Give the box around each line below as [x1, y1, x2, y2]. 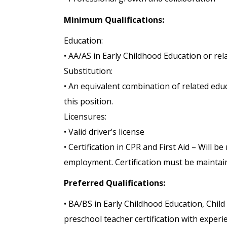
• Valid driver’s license [64, 126, 144, 137]
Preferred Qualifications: [64, 177, 165, 188]
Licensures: [64, 110, 106, 122]
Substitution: [64, 65, 112, 77]
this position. [64, 95, 113, 107]
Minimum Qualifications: [64, 14, 164, 25]
